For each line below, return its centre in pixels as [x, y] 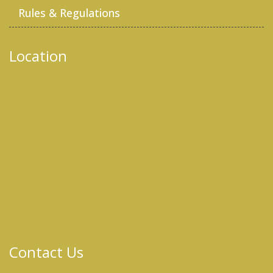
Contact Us [46, 252]
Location [38, 56]
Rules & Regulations [69, 13]
